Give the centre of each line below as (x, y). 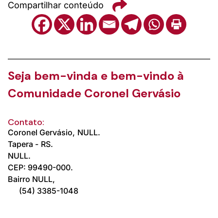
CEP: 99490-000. (40, 167)
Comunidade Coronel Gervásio (94, 93)
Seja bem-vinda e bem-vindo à (96, 75)
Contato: (26, 122)
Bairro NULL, (31, 179)
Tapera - (23, 144)
